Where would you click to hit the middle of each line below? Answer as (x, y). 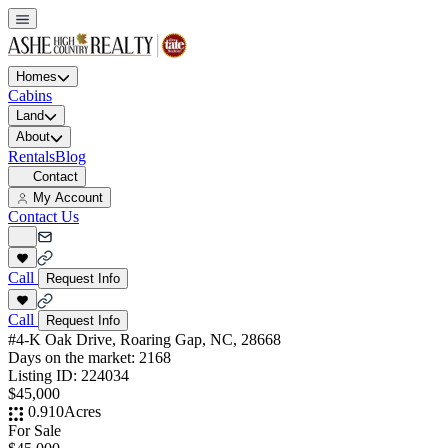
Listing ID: (44, 376)
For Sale (34, 430)
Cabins (30, 96)
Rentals (31, 156)
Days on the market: (73, 358)
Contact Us (43, 216)
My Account (68, 197)
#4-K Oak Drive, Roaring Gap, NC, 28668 (144, 340)
